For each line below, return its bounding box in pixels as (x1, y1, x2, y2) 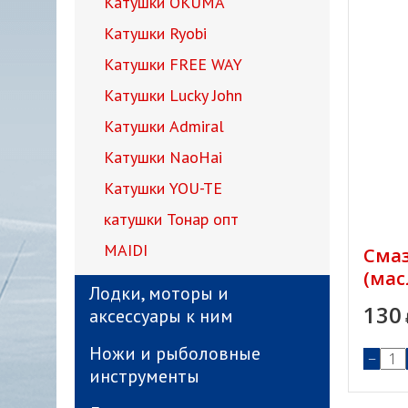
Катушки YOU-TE (104, 178, 222, 199)
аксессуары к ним (89, 304, 233, 328)
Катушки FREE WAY (104, 54, 242, 75)
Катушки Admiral (104, 116, 224, 137)
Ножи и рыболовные (89, 342, 260, 365)
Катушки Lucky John (104, 85, 242, 106)
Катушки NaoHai (104, 147, 222, 168)
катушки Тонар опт (104, 209, 239, 229)
